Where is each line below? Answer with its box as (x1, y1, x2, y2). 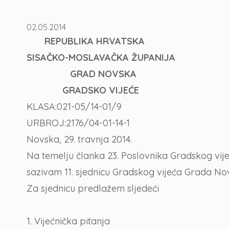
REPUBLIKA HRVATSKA (42, 35, 145, 47)
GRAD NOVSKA (27, 68, 136, 80)
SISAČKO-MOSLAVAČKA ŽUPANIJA (27, 52, 175, 63)
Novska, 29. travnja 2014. (27, 133, 132, 145)
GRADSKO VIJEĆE (27, 84, 139, 96)
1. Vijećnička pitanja (27, 215, 110, 227)
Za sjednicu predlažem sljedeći (27, 182, 162, 194)
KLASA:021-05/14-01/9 (27, 101, 122, 112)
